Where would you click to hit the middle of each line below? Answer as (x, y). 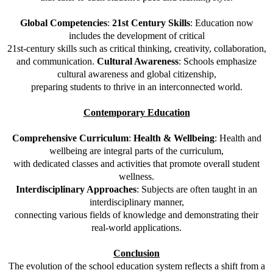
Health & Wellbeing (174, 138)
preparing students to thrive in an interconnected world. (136, 87)
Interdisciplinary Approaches (76, 190)
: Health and (238, 138)
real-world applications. (136, 228)
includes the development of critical (136, 36)
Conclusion (136, 253)
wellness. (136, 177)
